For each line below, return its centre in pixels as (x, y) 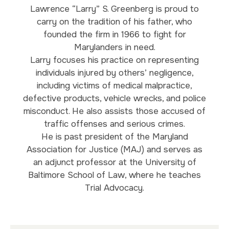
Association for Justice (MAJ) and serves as (114, 149)
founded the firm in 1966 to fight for (114, 34)
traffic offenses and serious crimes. (114, 124)
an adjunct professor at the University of (114, 162)
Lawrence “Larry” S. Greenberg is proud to (114, 9)
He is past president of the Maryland (114, 136)
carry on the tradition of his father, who (114, 21)
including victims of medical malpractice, (114, 85)
